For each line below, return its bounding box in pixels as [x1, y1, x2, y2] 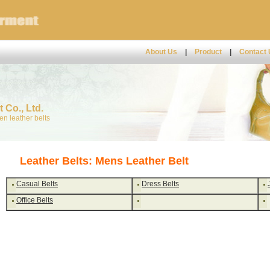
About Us [145, 48, 177, 56]
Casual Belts [16, 180, 58, 188]
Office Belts [16, 196, 53, 204]
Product [195, 48, 222, 56]
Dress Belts [142, 180, 179, 188]
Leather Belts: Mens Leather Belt [20, 155, 189, 167]
